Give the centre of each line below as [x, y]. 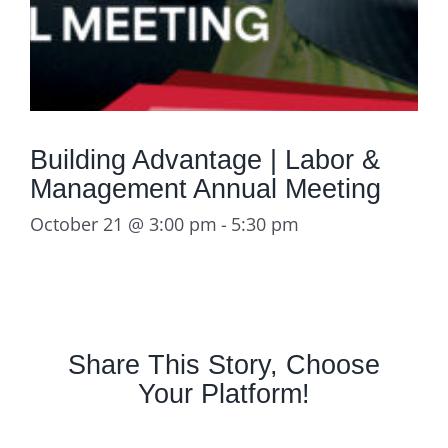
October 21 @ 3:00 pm [123, 224]
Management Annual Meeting [205, 189]
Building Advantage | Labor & [205, 160]
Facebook [208, 433]
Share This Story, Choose [224, 365]
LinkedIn [278, 433]
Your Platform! [224, 394]
